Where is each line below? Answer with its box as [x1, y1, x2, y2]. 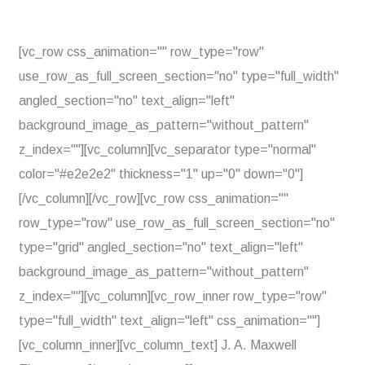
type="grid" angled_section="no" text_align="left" [19, 240, 303, 254]
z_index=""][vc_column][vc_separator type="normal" [19, 143, 316, 156]
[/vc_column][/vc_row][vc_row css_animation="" [19, 191, 288, 205]
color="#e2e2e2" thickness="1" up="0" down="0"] [19, 167, 303, 181]
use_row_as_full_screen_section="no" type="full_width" [19, 69, 339, 83]
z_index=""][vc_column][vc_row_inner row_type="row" [19, 289, 327, 303]
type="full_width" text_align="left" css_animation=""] [19, 314, 320, 328]
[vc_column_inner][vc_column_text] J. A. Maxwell [19, 338, 297, 352]
